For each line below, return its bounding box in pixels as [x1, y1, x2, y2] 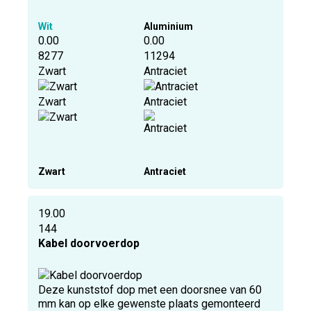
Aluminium [144, 21, 194, 33]
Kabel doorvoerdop [38, 237, 140, 251]
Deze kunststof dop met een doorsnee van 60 [38, 283, 262, 297]
